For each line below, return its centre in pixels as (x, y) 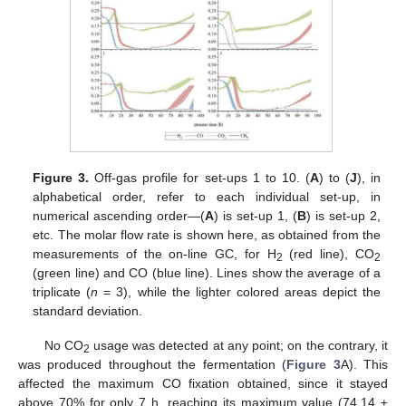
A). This (364, 364)
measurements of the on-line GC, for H (155, 253)
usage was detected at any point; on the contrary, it (238, 345)
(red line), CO (328, 253)
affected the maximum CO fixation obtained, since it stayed (203, 383)
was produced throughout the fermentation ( (153, 364)
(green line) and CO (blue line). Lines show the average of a (207, 272)
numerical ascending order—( (119, 215)
